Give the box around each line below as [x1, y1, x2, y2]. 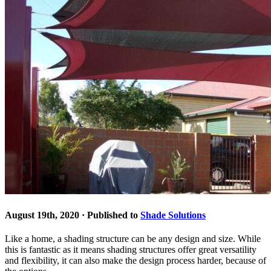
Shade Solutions [140, 209, 206, 220]
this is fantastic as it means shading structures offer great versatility [5, 244, 256, 255]
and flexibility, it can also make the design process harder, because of [5, 255, 266, 266]
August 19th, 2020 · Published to [5, 209, 140, 220]
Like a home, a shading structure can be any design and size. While [5, 233, 261, 244]
